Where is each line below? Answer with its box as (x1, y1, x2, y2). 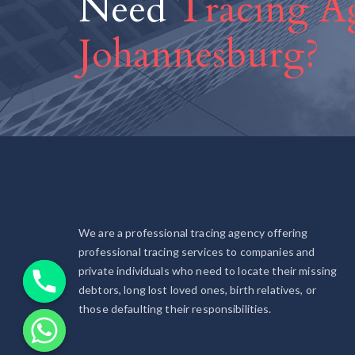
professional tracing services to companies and (78, 244, 315, 258)
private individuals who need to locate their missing (78, 263, 338, 277)
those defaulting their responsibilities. (78, 301, 272, 315)
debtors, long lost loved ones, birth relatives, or (78, 282, 317, 296)
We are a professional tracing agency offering (78, 225, 308, 239)
